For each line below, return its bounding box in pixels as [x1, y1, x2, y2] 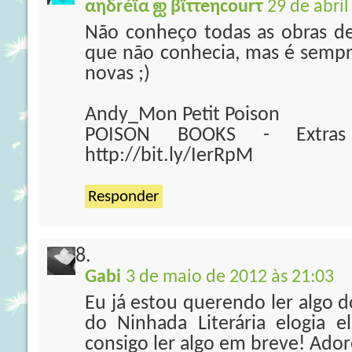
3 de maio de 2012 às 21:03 [126, 268, 334, 287]
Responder [88, 189, 159, 205]
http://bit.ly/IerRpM [85, 145, 253, 167]
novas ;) [85, 64, 150, 85]
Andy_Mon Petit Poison [85, 104, 280, 126]
